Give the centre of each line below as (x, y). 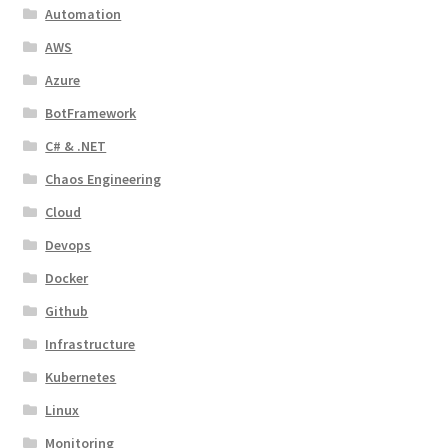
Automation (83, 13)
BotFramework (91, 112)
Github (67, 310)
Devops (68, 244)
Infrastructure (90, 343)
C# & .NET (76, 145)
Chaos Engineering (103, 178)
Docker (67, 277)
